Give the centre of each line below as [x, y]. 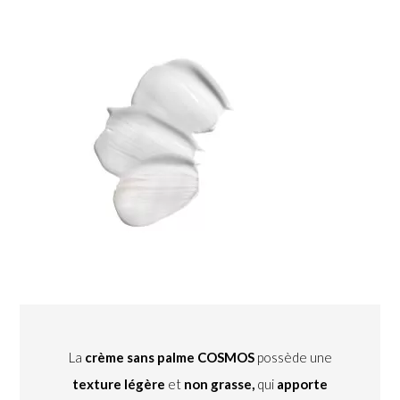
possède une [293, 357]
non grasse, [219, 383]
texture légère [119, 383]
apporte [302, 383]
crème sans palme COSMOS [169, 357]
